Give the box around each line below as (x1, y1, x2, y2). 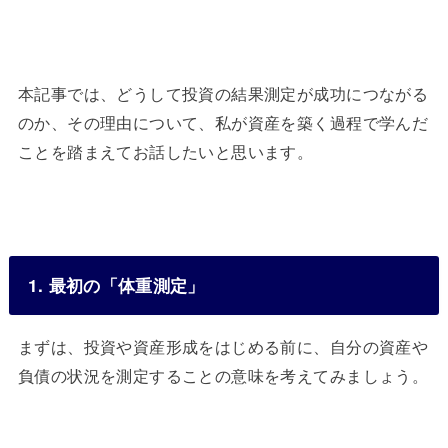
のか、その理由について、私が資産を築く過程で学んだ (17, 109, 429, 134)
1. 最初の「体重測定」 (27, 272, 205, 297)
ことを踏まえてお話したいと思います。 (17, 138, 314, 163)
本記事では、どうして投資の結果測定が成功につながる (17, 80, 429, 105)
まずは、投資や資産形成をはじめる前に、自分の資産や (17, 334, 429, 359)
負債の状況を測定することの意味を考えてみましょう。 (17, 363, 429, 388)
